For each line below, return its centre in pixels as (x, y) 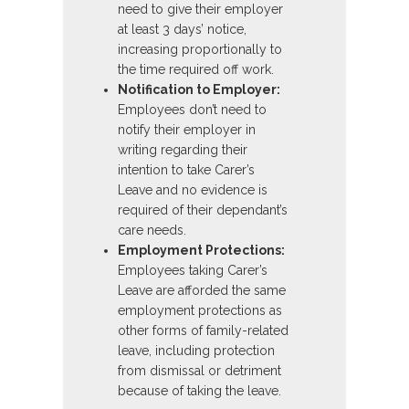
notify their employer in (187, 130)
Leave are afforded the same (202, 291)
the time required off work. (196, 70)
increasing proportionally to (200, 50)
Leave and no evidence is (193, 190)
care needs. (152, 231)
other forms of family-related (203, 331)
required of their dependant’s (203, 210)
